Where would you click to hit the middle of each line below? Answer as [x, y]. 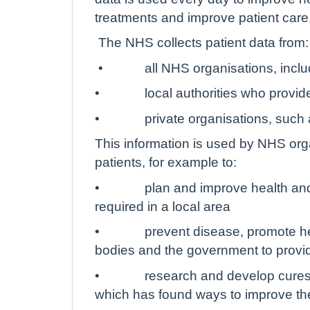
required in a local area [163, 206]
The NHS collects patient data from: [203, 43]
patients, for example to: [166, 162]
